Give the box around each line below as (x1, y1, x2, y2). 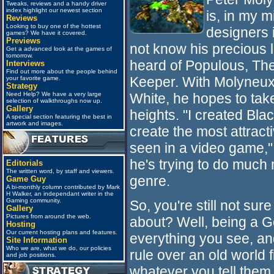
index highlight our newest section (6, 7, 102, 13)
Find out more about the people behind (6, 68, 117, 75)
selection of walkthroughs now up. (6, 97, 102, 104)
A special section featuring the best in (6, 113, 112, 120)
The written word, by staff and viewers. (6, 168, 114, 174)
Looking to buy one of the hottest (6, 23, 101, 29)
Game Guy (6, 174, 46, 183)
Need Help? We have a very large (6, 91, 102, 97)
